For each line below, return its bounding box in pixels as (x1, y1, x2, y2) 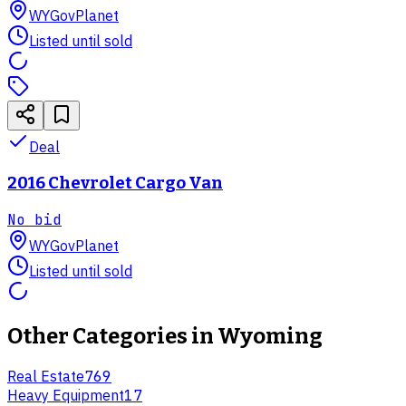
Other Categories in (7, 323, 217, 349)
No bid (7, 209, 62, 229)
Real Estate (7, 366, 84, 385)
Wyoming (217, 323, 323, 349)
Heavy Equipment (7, 385, 124, 404)
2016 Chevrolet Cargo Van (7, 173, 223, 194)
